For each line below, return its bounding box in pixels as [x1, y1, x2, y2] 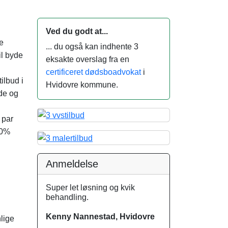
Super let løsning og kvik [46, 183, 135, 192]
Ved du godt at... [46, 27, 108, 36]
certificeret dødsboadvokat [46, 68, 141, 76]
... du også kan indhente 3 [46, 42, 138, 51]
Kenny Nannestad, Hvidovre [46, 212, 155, 221]
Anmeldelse [46, 158, 98, 169]
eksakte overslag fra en [46, 55, 129, 64]
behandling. [46, 192, 89, 202]
